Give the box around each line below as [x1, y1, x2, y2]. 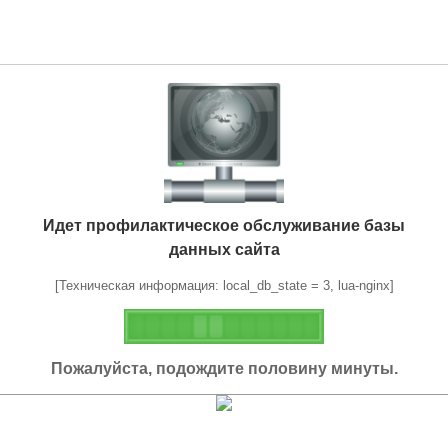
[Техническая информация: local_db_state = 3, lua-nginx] [54, 277, 394, 293]
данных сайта [168, 240, 280, 258]
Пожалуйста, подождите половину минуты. [50, 359, 398, 377]
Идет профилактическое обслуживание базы [43, 216, 405, 234]
